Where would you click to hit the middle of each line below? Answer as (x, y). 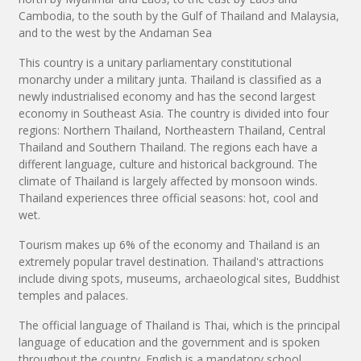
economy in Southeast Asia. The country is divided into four (174, 114)
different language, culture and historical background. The (168, 164)
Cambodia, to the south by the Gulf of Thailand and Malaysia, (179, 16)
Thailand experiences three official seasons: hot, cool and (168, 198)
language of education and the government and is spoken (169, 342)
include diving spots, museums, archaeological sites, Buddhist (179, 279)
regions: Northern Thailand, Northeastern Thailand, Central (172, 131)
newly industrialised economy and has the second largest (167, 97)
